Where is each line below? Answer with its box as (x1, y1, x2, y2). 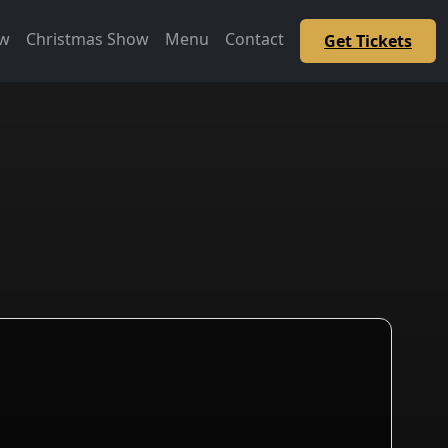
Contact (225, 28, 284, 50)
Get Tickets (324, 30, 412, 52)
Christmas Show (26, 28, 149, 50)
